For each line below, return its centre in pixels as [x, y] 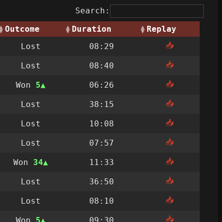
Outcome [22, 29]
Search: [93, 11]
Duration [92, 29]
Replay [162, 29]
